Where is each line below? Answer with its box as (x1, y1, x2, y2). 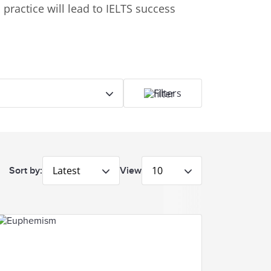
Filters (154, 86, 181, 100)
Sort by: (9, 165, 42, 177)
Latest (53, 163, 80, 177)
